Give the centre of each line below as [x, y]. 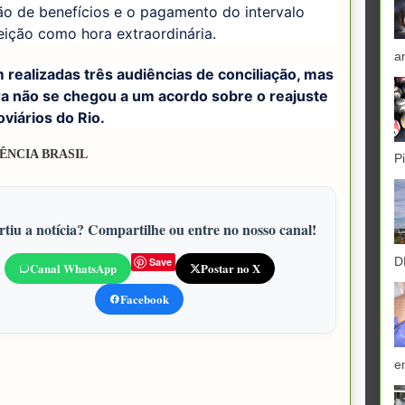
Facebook [145, 298]
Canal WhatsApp [73, 268]
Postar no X [230, 268]
